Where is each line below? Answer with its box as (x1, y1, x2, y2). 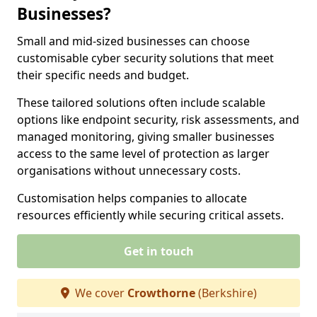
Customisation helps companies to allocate (17, 190, 247, 206)
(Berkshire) (195, 285, 257, 301)
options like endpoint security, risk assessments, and (17, 112, 299, 127)
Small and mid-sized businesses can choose (17, 33, 250, 49)
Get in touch (123, 243, 194, 259)
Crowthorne (127, 285, 195, 301)
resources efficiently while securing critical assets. (17, 207, 284, 223)
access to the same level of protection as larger (17, 146, 270, 161)
